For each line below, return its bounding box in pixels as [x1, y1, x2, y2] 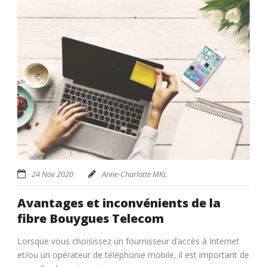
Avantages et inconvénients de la [17, 195, 221, 212]
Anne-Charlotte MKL [102, 169, 167, 180]
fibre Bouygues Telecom [17, 210, 164, 227]
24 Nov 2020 [32, 169, 73, 180]
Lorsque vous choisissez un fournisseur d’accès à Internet [17, 235, 240, 247]
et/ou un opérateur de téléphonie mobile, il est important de [17, 249, 249, 261]
